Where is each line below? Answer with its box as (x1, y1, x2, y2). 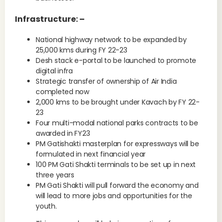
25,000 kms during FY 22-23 (36, 45, 127, 55)
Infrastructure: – (15, 13, 85, 25)
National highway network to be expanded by (36, 35, 187, 45)
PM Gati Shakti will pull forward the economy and (36, 180, 199, 190)
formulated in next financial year (36, 149, 146, 159)
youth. (36, 201, 57, 211)
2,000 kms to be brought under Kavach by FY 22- (36, 97, 200, 107)
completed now (36, 87, 89, 97)
